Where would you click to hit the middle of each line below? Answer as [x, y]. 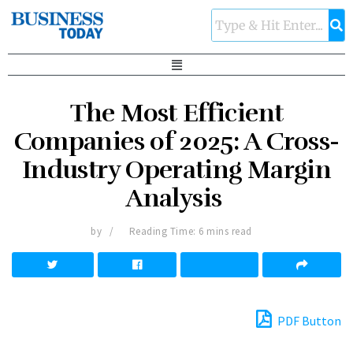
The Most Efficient [176, 113]
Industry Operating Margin [176, 170]
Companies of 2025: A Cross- [176, 142]
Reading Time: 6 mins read [190, 232]
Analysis [176, 199]
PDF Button [308, 321]
